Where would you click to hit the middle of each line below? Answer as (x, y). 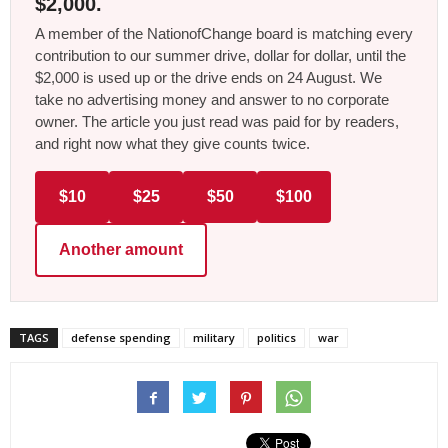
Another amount (121, 250)
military (214, 338)
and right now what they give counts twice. (172, 144)
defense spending (121, 338)
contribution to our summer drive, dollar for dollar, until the (220, 56)
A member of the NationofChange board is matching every (224, 34)
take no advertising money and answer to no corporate (212, 100)
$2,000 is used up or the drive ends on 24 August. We (208, 78)
